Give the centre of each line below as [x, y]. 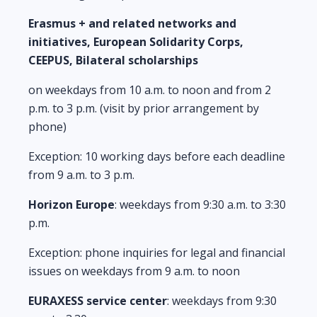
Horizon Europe [71, 204]
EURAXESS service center [98, 301]
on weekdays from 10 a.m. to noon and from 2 [150, 90]
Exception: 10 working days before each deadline [157, 156]
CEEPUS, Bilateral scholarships [113, 60]
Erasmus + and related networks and [132, 23]
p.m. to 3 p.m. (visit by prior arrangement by [144, 108]
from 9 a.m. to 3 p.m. [81, 175]
